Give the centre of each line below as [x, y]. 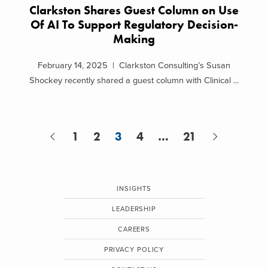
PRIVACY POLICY [134, 250]
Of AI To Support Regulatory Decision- [134, 25]
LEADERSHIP [134, 209]
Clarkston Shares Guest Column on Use [134, 10]
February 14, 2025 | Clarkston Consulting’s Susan [134, 66]
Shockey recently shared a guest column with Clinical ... [134, 81]
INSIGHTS [134, 189]
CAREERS [134, 230]
